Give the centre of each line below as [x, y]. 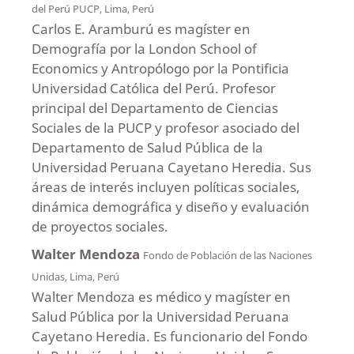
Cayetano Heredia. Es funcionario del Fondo [169, 336]
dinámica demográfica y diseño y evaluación [170, 206]
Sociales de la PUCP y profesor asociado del [165, 127]
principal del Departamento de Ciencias [154, 107]
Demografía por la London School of [144, 48]
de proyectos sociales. [100, 226]
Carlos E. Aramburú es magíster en [141, 28]
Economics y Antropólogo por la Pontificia [160, 68]
